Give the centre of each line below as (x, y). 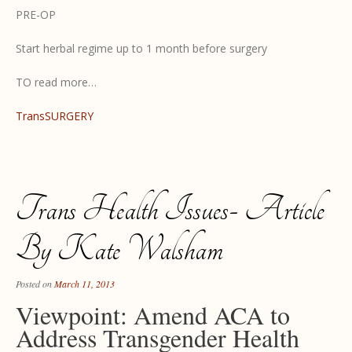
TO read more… (56, 82)
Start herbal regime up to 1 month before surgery (141, 48)
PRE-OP (36, 14)
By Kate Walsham (119, 249)
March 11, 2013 (84, 283)
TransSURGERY (55, 115)
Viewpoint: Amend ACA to (153, 314)
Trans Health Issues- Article (170, 209)
